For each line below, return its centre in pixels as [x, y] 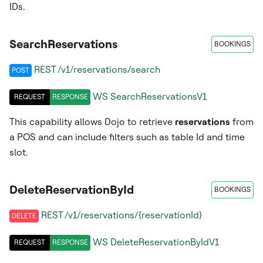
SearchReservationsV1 [159, 97]
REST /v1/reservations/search [97, 69]
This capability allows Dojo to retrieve [92, 122]
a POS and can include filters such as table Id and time [127, 137]
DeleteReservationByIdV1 [165, 242]
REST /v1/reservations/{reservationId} [122, 215]
